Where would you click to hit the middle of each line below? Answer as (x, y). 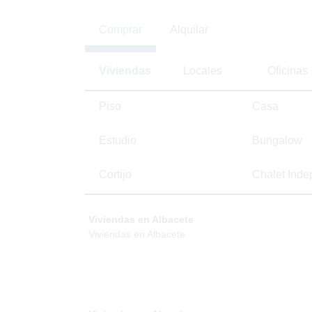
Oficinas (288, 70)
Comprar (120, 29)
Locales (203, 70)
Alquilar (189, 29)
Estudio (118, 140)
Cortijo (115, 174)
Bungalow (277, 140)
